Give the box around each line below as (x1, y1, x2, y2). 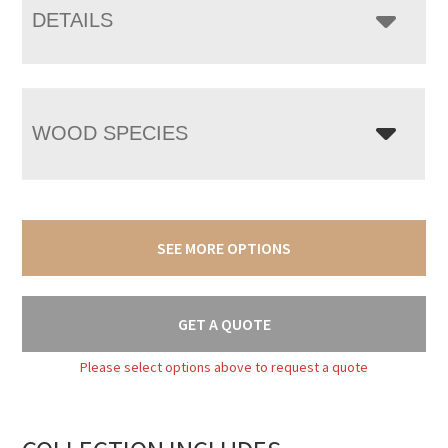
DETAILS (32, 8, 114, 31)
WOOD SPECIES (32, 121, 189, 144)
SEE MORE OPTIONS (157, 237, 291, 258)
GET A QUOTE (177, 313, 271, 334)
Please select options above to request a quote (80, 357, 368, 376)
